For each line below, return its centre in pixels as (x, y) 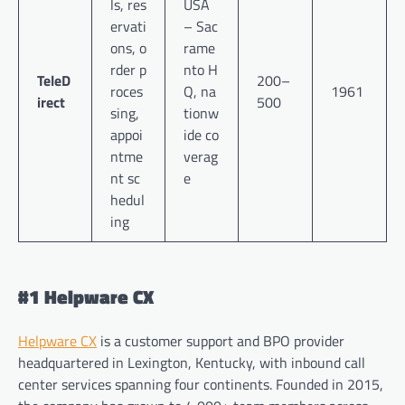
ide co (201, 135)
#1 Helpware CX (86, 296)
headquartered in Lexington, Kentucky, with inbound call (192, 362)
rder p (128, 70)
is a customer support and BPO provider (221, 340)
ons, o (128, 48)
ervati (128, 27)
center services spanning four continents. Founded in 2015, (201, 384)
